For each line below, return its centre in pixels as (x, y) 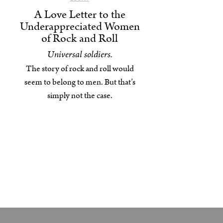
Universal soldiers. (80, 55)
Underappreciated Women (80, 27)
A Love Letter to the (80, 15)
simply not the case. (80, 96)
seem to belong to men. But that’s (80, 82)
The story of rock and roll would (80, 69)
